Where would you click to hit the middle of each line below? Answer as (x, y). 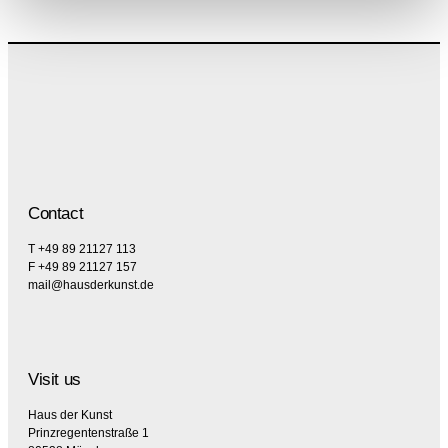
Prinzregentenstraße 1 (88, 433)
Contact (56, 214)
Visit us (54, 380)
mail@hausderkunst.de (91, 285)
